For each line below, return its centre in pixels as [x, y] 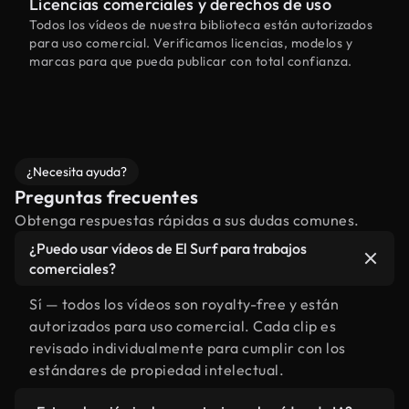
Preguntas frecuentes [106, 197]
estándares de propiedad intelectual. [157, 370]
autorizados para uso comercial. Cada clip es [183, 326]
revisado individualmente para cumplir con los [188, 348]
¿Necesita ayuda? [77, 172]
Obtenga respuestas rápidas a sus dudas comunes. [187, 220]
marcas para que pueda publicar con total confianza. [191, 61]
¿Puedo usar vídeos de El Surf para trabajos [168, 248]
